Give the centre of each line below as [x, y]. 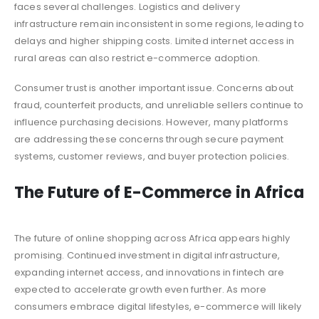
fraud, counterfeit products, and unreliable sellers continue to [159, 105]
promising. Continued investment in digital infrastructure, [147, 255]
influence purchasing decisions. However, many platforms [151, 122]
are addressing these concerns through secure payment [149, 140]
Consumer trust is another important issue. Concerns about [154, 88]
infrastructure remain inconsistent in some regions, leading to [159, 23]
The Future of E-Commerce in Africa [159, 192]
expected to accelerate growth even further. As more [141, 289]
